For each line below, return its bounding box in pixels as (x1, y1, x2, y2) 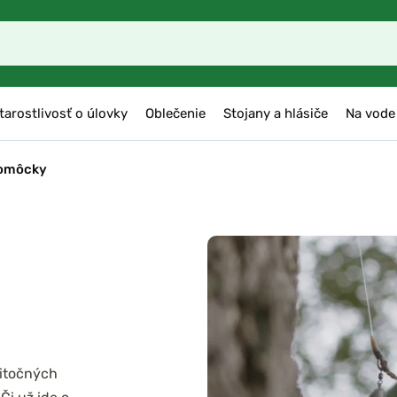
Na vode (346, 105, 395, 121)
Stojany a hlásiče (223, 105, 328, 121)
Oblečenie (145, 105, 206, 121)
